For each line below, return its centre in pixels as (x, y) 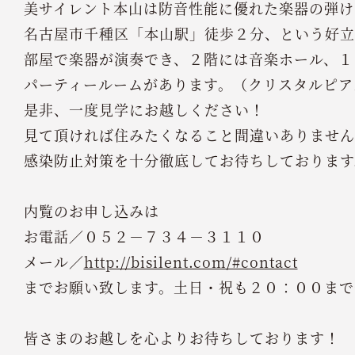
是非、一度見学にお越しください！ (144, 109)
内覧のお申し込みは (91, 211)
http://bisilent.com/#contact (191, 261)
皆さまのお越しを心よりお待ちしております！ (181, 338)
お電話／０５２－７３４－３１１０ (144, 236)
